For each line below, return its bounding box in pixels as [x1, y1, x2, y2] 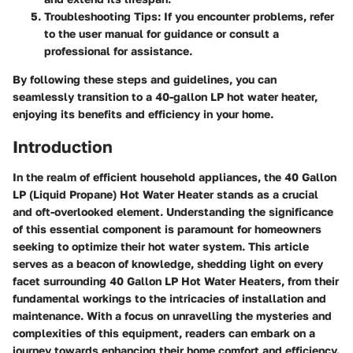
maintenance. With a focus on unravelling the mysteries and [13, 308, 332, 322]
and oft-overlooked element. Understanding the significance [13, 204, 333, 218]
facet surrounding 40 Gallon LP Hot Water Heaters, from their [13, 273, 339, 288]
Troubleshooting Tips [44, 9, 158, 23]
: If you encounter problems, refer [158, 9, 334, 23]
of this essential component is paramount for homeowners [13, 221, 321, 236]
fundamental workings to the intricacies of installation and [13, 291, 326, 305]
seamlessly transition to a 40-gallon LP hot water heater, [13, 90, 318, 103]
